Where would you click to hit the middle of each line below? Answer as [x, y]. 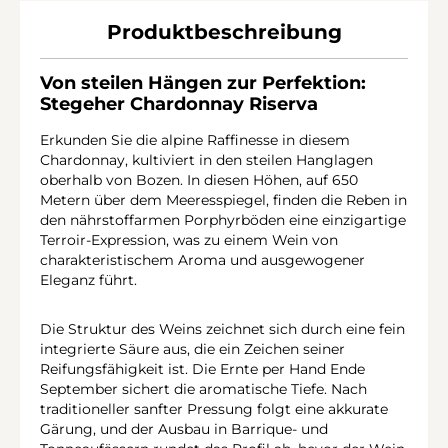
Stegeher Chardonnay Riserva [179, 104]
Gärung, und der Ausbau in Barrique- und [184, 428]
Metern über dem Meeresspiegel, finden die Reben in [223, 199]
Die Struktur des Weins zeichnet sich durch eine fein [222, 328]
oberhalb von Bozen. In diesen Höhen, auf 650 [199, 179]
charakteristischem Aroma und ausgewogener [202, 259]
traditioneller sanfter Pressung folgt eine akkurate [214, 408]
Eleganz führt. [88, 279]
